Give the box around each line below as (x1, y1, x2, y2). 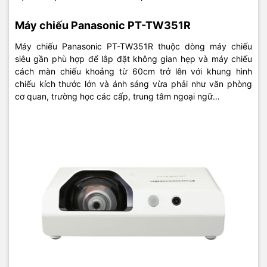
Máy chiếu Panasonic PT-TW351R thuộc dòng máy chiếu (15, 41, 252, 51)
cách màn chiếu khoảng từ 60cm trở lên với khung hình (15, 66, 252, 76)
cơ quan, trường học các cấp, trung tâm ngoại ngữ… (15, 91, 220, 101)
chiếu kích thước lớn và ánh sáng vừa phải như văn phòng (15, 78, 252, 89)
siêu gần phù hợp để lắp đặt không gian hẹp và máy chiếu (15, 53, 252, 64)
